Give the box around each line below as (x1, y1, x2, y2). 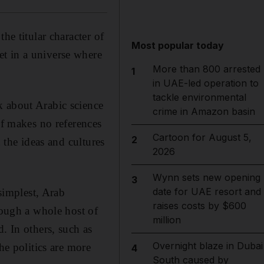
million (152, 214, 181, 226)
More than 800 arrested (152, 63, 260, 75)
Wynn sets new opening (152, 171, 260, 183)
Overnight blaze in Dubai (152, 240, 263, 252)
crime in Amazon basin (152, 105, 255, 117)
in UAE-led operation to (152, 77, 259, 89)
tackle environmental (152, 91, 246, 103)
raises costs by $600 (152, 200, 246, 212)
